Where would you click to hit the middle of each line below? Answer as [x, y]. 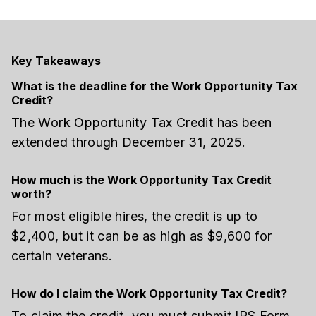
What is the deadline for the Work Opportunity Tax [154, 86]
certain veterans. [62, 255]
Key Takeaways [56, 61]
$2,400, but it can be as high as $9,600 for [142, 236]
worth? [31, 194]
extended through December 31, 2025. [129, 142]
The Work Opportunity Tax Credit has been [142, 122]
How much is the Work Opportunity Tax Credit [141, 180]
